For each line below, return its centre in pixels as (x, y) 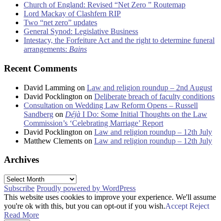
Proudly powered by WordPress (86, 188)
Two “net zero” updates (60, 23)
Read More (21, 215)
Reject (199, 206)
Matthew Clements (53, 141)
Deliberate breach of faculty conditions (154, 96)
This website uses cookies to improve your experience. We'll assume (110, 197)
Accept (176, 206)
